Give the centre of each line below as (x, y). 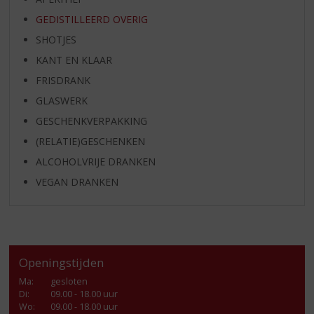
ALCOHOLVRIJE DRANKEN (95, 162)
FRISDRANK (63, 81)
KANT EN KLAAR (74, 60)
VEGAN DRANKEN (77, 182)
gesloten (69, 281)
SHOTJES (56, 40)
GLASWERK (61, 101)
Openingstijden (62, 262)
